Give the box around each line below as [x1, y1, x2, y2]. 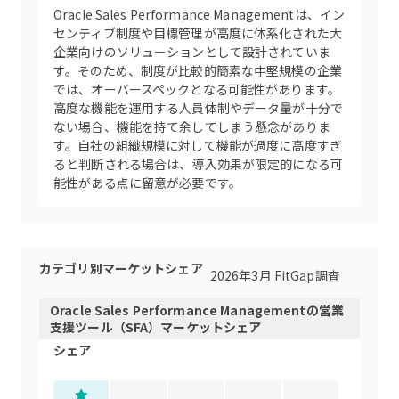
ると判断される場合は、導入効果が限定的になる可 [53, 155, 344, 173]
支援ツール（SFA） [50, 318, 161, 336]
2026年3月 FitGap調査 [209, 266, 340, 284]
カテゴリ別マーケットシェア [39, 259, 203, 277]
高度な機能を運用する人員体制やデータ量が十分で [53, 99, 344, 117]
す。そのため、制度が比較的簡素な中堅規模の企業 [53, 61, 343, 79]
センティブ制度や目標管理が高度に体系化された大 [53, 24, 343, 42]
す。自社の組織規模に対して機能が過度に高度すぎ [53, 136, 343, 154]
